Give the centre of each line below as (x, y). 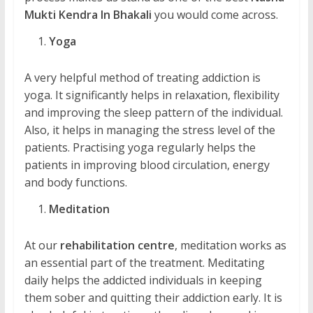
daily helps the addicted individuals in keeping (143, 281)
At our (42, 246)
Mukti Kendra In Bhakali (88, 15)
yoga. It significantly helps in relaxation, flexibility (152, 95)
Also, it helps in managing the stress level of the (150, 130)
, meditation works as (230, 246)
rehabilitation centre (117, 246)
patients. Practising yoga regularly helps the (140, 148)
